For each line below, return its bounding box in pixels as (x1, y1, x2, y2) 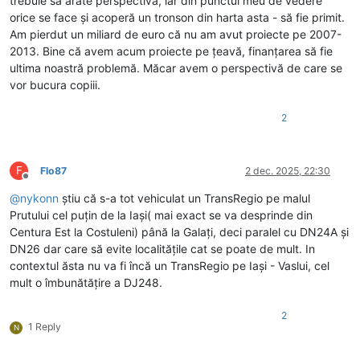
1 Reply (28, 320, 61, 333)
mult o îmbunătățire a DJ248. (10, 275, 162, 289)
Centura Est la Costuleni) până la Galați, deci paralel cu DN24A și (10, 224, 349, 239)
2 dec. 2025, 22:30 (245, 164, 330, 177)
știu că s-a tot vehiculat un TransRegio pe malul (59, 190, 310, 205)
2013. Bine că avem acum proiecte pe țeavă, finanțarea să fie (10, 43, 333, 58)
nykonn (20, 190, 59, 205)
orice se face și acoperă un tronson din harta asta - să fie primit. (10, 10, 345, 24)
